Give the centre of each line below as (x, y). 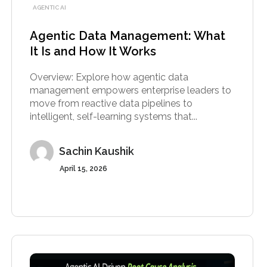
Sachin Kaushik (96, 151)
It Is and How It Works (93, 51)
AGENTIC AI (49, 7)
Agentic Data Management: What (127, 35)
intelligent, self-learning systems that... (113, 116)
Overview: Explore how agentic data (109, 77)
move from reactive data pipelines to (111, 103)
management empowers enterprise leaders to (130, 90)
